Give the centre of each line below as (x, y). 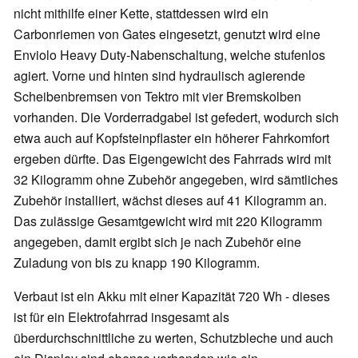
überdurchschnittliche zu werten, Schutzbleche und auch (173, 338)
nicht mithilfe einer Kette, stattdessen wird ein (141, 14)
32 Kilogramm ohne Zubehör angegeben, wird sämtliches (176, 180)
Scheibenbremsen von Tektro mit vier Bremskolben (157, 97)
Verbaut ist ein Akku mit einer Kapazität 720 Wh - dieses (172, 296)
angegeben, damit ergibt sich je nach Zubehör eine (157, 242)
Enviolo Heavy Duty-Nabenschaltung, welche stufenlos (169, 55)
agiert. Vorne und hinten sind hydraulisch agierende (159, 76)
